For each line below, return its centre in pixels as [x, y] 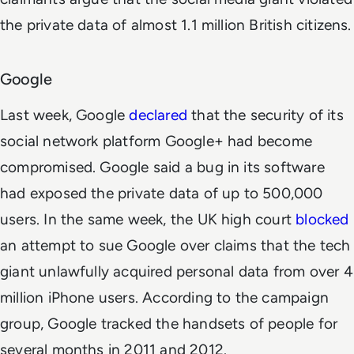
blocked [322, 219]
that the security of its [265, 115]
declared [158, 115]
